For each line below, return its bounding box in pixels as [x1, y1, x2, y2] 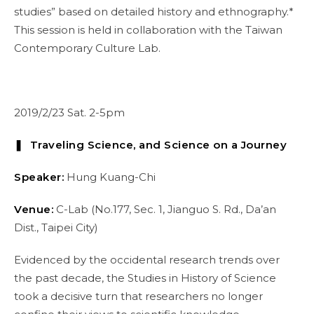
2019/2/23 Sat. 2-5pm [14, 106, 125, 119]
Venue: [14, 203, 53, 216]
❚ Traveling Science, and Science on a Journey [14, 138, 287, 151]
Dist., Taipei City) [14, 221, 98, 234]
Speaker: [14, 170, 64, 184]
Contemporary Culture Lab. [14, 41, 161, 55]
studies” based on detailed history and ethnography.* [14, 5, 294, 18]
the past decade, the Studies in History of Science [14, 271, 276, 285]
